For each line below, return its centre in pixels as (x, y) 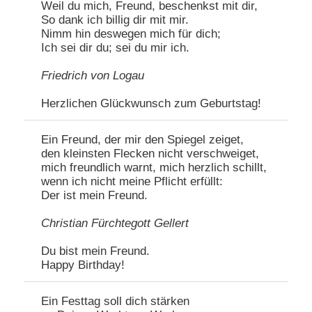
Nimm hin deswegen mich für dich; (131, 34)
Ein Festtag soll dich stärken (116, 302)
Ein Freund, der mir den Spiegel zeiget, (143, 140)
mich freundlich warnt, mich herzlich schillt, (154, 168)
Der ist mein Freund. (95, 196)
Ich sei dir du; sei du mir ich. (116, 48)
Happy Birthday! (83, 265)
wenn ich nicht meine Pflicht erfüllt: (132, 182)
